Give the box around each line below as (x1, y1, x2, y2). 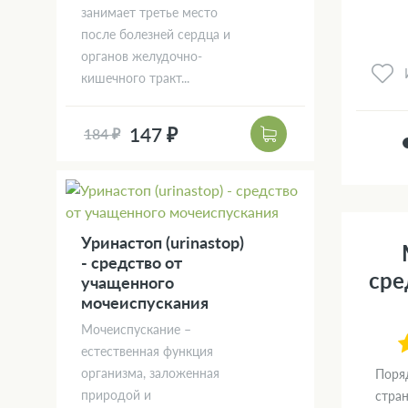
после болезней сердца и (81, 26, 230, 43)
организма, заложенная (81, 365, 219, 382)
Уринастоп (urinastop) (81, 232, 244, 253)
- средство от (81, 252, 182, 273)
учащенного (81, 272, 174, 293)
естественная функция (81, 343, 213, 360)
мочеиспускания (81, 292, 209, 313)
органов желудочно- (81, 48, 202, 65)
